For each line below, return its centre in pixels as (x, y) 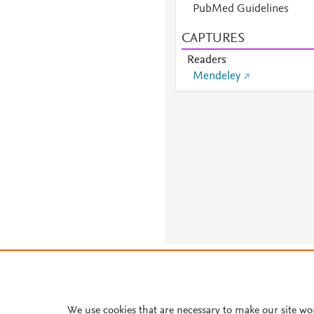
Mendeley (216, 76)
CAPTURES (213, 39)
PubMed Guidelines (240, 9)
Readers (206, 60)
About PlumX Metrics (72, 293)
